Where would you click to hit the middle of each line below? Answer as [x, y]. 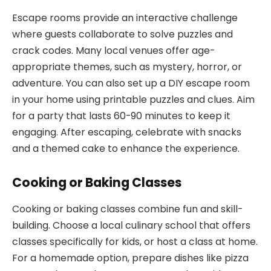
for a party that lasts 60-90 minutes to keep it [121, 116]
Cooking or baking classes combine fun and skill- [127, 209]
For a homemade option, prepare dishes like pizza [130, 258]
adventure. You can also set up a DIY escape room [131, 83]
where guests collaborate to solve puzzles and [122, 34]
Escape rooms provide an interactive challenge [125, 18]
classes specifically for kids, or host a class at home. [135, 242]
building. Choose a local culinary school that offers [131, 226]
